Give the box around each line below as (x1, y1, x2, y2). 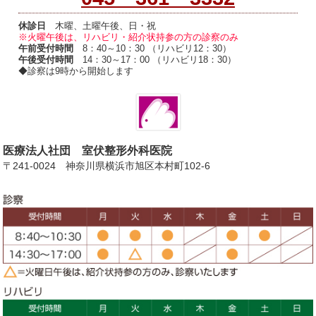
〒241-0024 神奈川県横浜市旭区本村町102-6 (3, 159, 211, 171)
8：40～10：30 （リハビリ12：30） (73, 42, 232, 54)
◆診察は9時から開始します (18, 65, 134, 76)
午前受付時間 (18, 42, 74, 54)
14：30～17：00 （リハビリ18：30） (73, 54, 237, 65)
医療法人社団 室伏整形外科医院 (3, 144, 173, 157)
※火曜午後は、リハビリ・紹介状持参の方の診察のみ (18, 31, 239, 42)
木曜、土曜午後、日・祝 (46, 20, 157, 31)
